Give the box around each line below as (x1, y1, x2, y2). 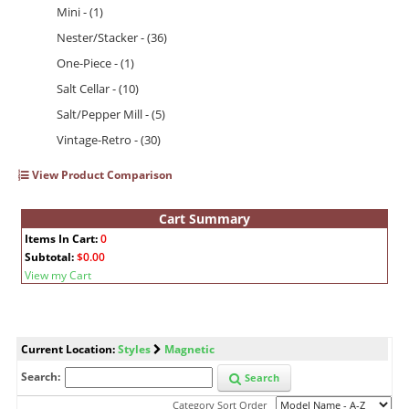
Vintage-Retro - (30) (57, 131, 161, 149)
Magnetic (164, 341, 215, 358)
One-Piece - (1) (57, 55, 134, 72)
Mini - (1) (57, 4, 103, 21)
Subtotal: (25, 249, 74, 266)
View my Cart (25, 267, 91, 284)
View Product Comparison (29, 167, 173, 184)
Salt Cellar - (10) (57, 80, 139, 98)
